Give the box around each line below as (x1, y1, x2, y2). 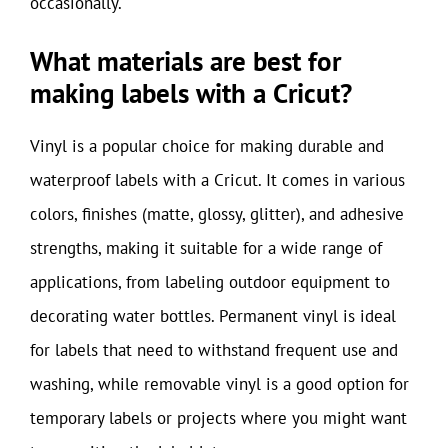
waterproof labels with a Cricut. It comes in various (30, 169, 405, 191)
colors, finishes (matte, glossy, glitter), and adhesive (30, 203, 404, 225)
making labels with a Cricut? (30, 76, 352, 110)
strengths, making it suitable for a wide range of (30, 237, 382, 259)
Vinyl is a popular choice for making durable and (30, 135, 384, 157)
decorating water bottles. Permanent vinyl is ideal (30, 305, 396, 327)
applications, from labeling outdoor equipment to (30, 271, 390, 293)
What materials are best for (30, 44, 341, 78)
